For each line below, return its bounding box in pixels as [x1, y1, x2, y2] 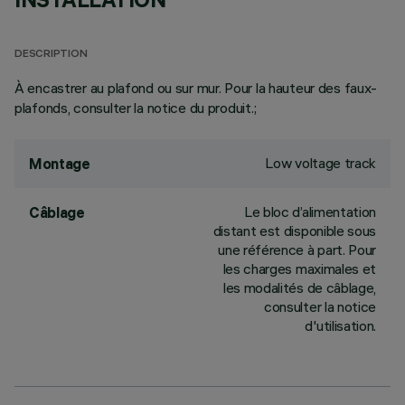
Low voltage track [265, 154, 376, 172]
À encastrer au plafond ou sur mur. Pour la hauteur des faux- [14, 79, 378, 97]
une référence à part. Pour [218, 240, 376, 259]
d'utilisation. [305, 316, 376, 334]
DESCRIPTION [14, 49, 88, 61]
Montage [29, 155, 90, 173]
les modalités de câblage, [223, 278, 376, 297]
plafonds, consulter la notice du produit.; [14, 99, 257, 117]
